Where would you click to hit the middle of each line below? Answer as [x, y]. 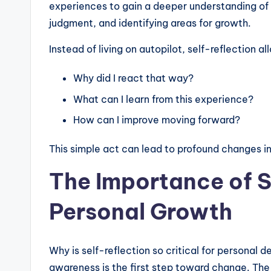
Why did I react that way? [133, 78]
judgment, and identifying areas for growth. [150, 23]
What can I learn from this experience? [163, 99]
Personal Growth [141, 212]
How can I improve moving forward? [157, 120]
